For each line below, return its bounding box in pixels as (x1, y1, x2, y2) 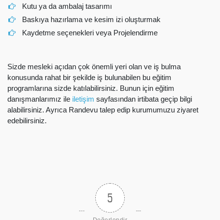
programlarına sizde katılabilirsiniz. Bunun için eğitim (7, 83, 174, 92)
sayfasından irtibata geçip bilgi (94, 94, 192, 103)
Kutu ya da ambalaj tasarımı (22, 2, 112, 10)
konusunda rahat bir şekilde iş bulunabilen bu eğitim (7, 73, 171, 82)
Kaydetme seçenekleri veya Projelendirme (22, 28, 158, 37)
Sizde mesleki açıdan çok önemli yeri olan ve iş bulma (7, 62, 181, 71)
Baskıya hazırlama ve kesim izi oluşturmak (22, 15, 161, 24)
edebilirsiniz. (7, 116, 47, 125)
